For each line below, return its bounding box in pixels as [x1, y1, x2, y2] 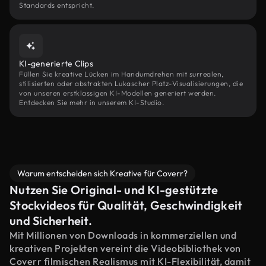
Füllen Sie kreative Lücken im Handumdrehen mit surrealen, [19, 69, 224, 78]
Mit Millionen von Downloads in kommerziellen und [9, 229, 236, 241]
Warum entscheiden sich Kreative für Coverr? [17, 168, 188, 179]
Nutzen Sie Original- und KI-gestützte [9, 182, 218, 197]
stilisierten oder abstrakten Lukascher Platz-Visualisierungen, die [19, 79, 243, 88]
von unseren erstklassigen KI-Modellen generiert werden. [19, 88, 216, 97]
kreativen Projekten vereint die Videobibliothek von [9, 242, 241, 254]
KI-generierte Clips [19, 58, 93, 69]
